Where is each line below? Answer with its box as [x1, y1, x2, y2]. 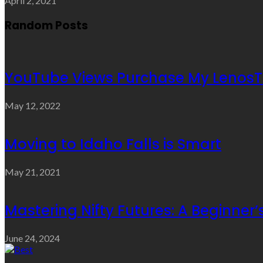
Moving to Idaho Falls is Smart [5, 134, 221, 154]
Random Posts [5, 17, 88, 33]
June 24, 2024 [5, 232, 60, 244]
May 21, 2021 [5, 166, 60, 177]
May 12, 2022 [5, 100, 60, 112]
